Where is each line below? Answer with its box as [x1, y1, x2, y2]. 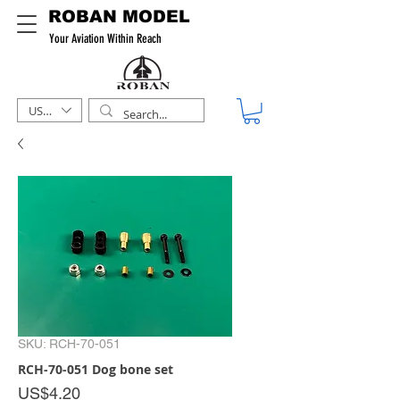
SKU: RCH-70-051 [18, 336, 121, 351]
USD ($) [29, 102, 67, 119]
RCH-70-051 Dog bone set [18, 360, 173, 378]
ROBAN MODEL [48, 7, 190, 26]
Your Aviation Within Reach [49, 31, 162, 46]
